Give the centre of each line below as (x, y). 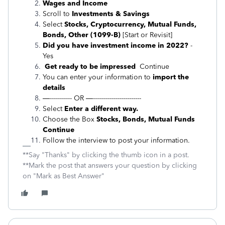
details (54, 88)
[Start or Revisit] (146, 35)
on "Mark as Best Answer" (64, 176)
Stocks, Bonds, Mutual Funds (146, 119)
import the (171, 77)
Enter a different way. (101, 109)
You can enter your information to (98, 77)
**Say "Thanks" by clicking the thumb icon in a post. (106, 155)
